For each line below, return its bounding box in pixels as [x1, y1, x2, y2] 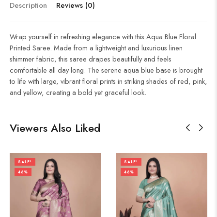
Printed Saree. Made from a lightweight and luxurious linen [10, 42, 183, 53]
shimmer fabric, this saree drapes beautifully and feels [10, 53, 171, 64]
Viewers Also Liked [10, 120, 100, 136]
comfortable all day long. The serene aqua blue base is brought [10, 64, 202, 75]
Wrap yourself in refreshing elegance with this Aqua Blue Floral [10, 31, 196, 42]
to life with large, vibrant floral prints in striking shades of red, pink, [10, 76, 207, 86]
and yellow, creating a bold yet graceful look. [10, 87, 146, 97]
